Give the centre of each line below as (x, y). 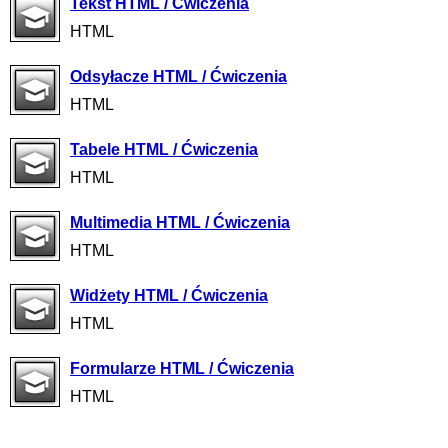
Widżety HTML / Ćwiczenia (169, 295)
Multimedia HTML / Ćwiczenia (180, 222)
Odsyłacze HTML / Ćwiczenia (178, 76)
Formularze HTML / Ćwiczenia (182, 368)
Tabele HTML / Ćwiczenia (164, 149)
